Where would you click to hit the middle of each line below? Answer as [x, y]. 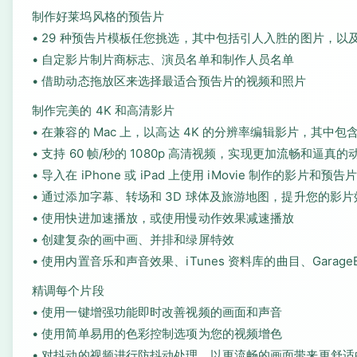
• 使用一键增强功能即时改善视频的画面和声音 [157, 312]
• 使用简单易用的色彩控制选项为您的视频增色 [157, 333]
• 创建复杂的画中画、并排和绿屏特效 [133, 239]
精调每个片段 [68, 290]
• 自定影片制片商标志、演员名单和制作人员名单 [163, 59]
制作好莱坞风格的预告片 [98, 16]
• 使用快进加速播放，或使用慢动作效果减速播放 [163, 218]
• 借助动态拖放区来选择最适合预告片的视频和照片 [169, 81]
